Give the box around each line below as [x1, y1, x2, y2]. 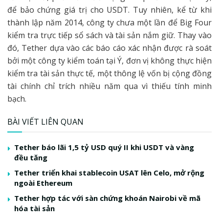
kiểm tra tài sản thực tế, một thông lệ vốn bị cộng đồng [7, 67, 212, 79]
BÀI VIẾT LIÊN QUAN [7, 116, 84, 127]
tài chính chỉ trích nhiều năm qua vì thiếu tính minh [7, 80, 212, 91]
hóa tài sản [14, 203, 55, 213]
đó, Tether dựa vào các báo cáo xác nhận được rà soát [7, 42, 212, 53]
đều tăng [14, 152, 47, 162]
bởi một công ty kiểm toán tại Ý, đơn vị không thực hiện [7, 55, 212, 66]
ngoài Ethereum [14, 177, 72, 188]
